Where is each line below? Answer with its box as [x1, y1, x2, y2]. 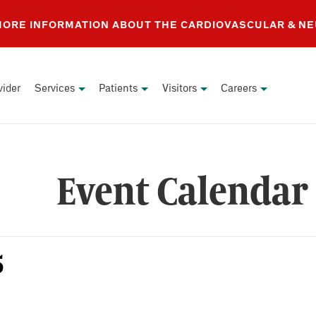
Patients [99, 80, 138, 95]
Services [34, 80, 75, 95]
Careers [221, 80, 257, 95]
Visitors [162, 80, 197, 95]
